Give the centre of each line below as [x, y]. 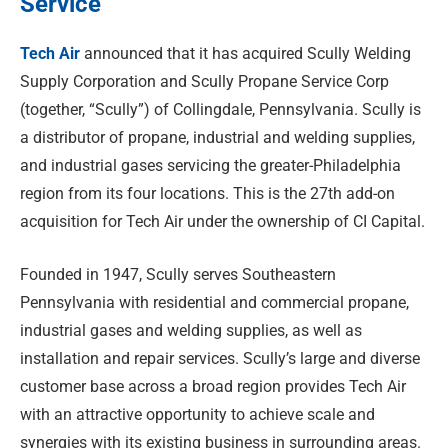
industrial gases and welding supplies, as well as [191, 330]
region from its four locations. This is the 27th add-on [207, 194]
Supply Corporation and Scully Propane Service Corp [204, 82]
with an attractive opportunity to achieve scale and [197, 414]
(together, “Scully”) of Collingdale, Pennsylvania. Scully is [220, 110]
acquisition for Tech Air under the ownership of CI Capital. [222, 222]
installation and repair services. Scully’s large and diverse [220, 358]
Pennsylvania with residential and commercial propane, [214, 302]
